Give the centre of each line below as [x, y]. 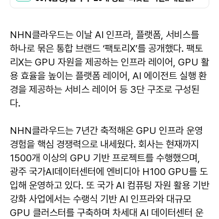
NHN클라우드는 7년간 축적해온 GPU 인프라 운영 [106, 131]
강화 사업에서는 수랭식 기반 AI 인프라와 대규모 [100, 199]
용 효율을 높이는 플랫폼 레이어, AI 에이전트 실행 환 [108, 76]
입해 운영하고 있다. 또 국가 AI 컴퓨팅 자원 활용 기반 [109, 185]
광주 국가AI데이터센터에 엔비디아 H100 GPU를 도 [109, 172]
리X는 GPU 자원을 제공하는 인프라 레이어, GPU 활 [109, 62]
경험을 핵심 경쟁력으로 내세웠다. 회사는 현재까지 [104, 144]
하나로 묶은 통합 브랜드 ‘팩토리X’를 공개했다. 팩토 [106, 48]
